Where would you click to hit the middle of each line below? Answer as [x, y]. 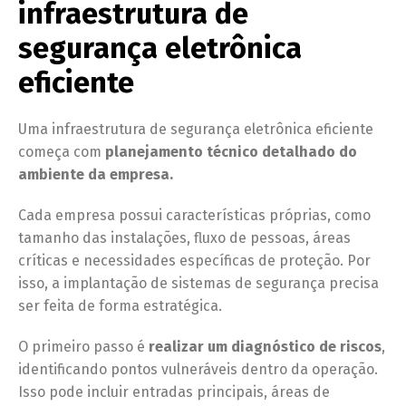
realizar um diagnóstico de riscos [265, 347]
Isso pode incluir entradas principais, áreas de [174, 392]
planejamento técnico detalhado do [231, 152]
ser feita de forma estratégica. [120, 306]
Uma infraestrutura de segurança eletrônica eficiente [196, 130]
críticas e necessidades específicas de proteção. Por [194, 261]
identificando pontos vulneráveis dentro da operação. [198, 370]
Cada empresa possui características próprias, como [194, 216]
